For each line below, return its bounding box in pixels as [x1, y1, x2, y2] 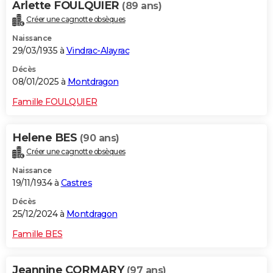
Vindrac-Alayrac [66, 45, 129, 57]
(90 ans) [79, 132, 119, 144]
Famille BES [12, 229, 63, 240]
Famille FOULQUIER [12, 96, 97, 108]
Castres [60, 177, 92, 189]
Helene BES [12, 131, 80, 145]
